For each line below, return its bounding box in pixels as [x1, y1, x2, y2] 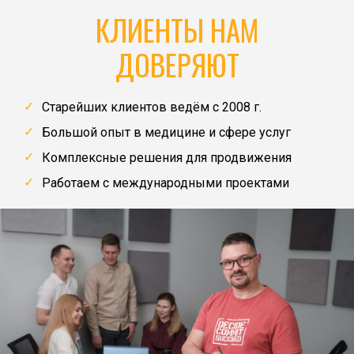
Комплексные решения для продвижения [42, 149, 292, 165]
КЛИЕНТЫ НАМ [95, 7, 259, 51]
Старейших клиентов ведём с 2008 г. [42, 99, 262, 115]
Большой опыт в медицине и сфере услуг [42, 124, 291, 140]
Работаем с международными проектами [42, 175, 289, 190]
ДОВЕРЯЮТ [115, 42, 239, 86]
